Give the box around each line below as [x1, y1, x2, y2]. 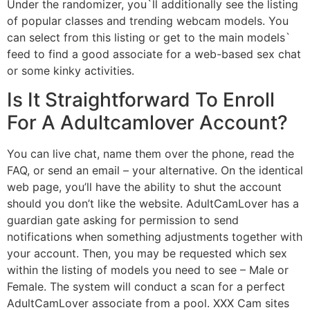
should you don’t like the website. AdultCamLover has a [7, 196, 299, 210]
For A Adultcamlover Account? [7, 110, 288, 134]
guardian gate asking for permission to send [7, 212, 239, 227]
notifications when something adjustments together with [7, 229, 302, 244]
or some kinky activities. [7, 63, 134, 77]
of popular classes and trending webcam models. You [7, 13, 289, 28]
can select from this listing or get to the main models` [7, 30, 291, 44]
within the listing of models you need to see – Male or [7, 262, 289, 277]
